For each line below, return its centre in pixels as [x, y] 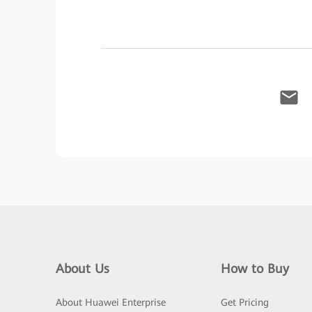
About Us [83, 268]
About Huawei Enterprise [111, 302]
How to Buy [255, 268]
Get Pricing [244, 302]
